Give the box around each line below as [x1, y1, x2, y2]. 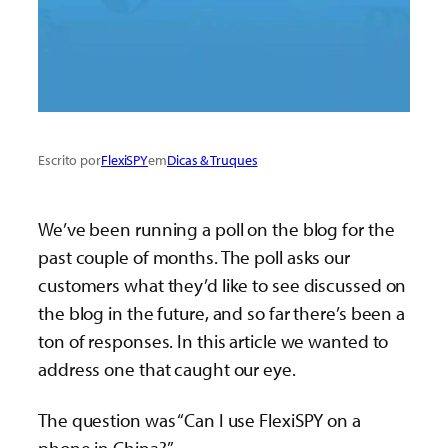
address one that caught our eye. [38, 357, 296, 382]
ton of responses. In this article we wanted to [38, 329, 389, 354]
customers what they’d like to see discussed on [38, 273, 407, 298]
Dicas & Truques [166, 150, 258, 169]
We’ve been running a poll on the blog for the [38, 217, 395, 242]
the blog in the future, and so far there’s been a [38, 301, 406, 326]
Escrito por [38, 150, 101, 169]
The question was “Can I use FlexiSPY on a [38, 408, 361, 433]
